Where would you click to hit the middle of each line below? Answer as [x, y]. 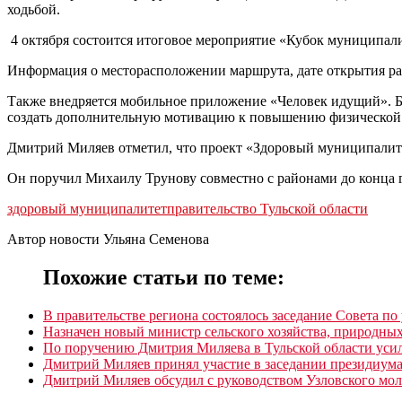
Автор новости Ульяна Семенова [108, 239]
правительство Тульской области [267, 208]
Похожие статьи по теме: [164, 277]
